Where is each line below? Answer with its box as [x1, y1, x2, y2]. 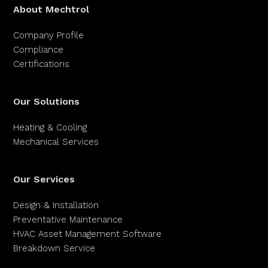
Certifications [13, 59, 70, 69]
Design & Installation [13, 200, 99, 211]
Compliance [13, 44, 64, 55]
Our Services [13, 173, 75, 185]
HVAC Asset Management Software [13, 229, 162, 239]
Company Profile [13, 30, 84, 41]
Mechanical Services [13, 136, 99, 147]
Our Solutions [13, 96, 80, 107]
